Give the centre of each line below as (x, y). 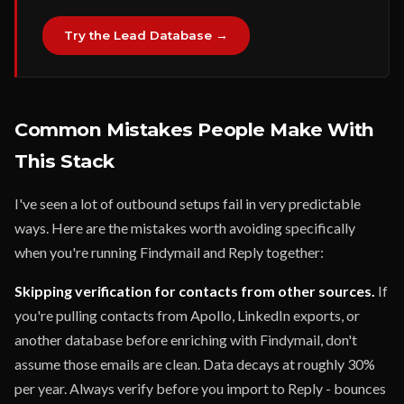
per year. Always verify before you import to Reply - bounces (200, 388)
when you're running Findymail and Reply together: (169, 252)
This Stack (64, 161)
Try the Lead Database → (146, 35)
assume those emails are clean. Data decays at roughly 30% (195, 364)
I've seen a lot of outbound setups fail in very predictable (188, 203)
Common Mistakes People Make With (194, 129)
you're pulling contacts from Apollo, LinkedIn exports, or (187, 315)
